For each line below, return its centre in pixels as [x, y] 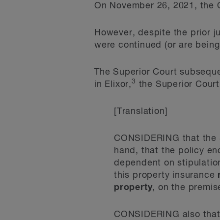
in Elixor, [113, 84]
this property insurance [166, 175]
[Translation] [141, 111]
